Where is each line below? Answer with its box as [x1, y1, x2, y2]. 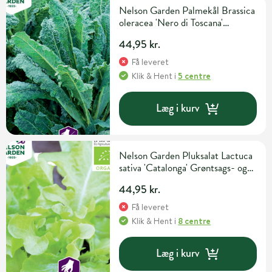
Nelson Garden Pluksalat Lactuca [119, 148, 253, 163]
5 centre [178, 69, 211, 82]
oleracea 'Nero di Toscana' [119, 15, 223, 30]
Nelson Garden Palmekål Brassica [119, 2, 256, 18]
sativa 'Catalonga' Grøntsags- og [119, 160, 248, 175]
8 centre [178, 214, 211, 227]
